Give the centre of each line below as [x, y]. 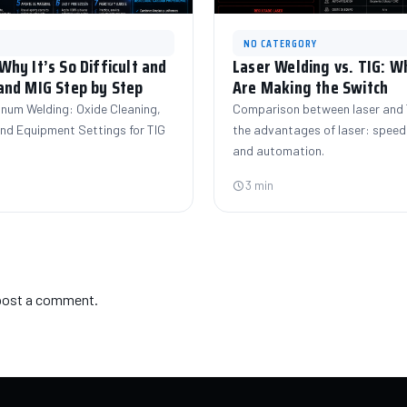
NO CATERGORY [280, 43]
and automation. [278, 150]
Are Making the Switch [311, 87]
